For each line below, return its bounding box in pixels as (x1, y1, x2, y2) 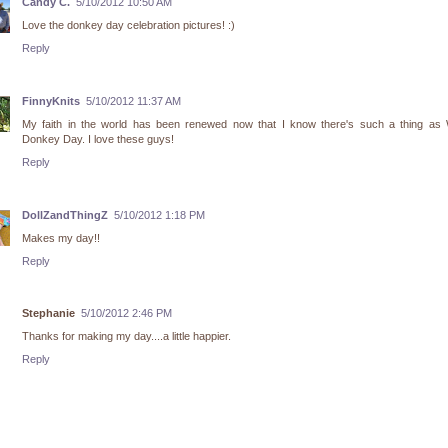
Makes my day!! (22, 231, 100, 244)
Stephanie (22, 307, 75, 320)
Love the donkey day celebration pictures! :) (22, 19, 235, 31)
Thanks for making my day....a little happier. (22, 330, 231, 343)
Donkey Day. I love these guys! (22, 132, 174, 145)
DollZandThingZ (22, 208, 108, 221)
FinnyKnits (22, 94, 80, 107)
